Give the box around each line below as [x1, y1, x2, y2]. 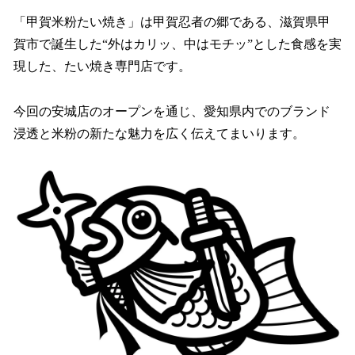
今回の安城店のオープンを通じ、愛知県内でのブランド [13, 104, 330, 118]
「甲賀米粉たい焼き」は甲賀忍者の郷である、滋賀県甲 [13, 15, 330, 29]
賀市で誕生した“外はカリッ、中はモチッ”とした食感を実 [13, 37, 342, 52]
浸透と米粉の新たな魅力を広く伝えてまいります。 [13, 126, 305, 140]
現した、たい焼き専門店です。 [13, 59, 191, 74]
